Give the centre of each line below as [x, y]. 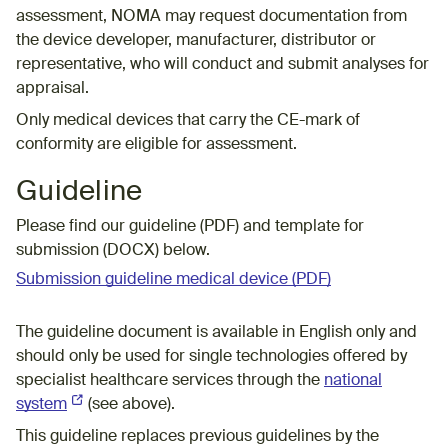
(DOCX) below [154, 250]
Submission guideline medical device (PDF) [173, 279]
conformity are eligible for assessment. [156, 144]
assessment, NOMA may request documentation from [211, 16]
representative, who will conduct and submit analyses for [222, 64]
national [353, 380]
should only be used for [102, 356]
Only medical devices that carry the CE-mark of [188, 120]
